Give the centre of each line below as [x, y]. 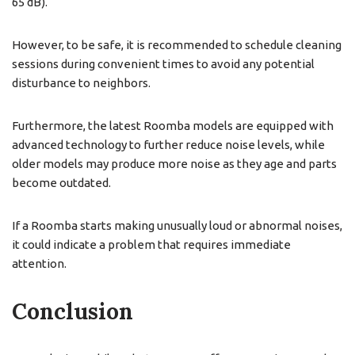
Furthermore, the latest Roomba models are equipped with [173, 125]
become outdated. [61, 182]
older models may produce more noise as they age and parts [174, 163]
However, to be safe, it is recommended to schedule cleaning [177, 44]
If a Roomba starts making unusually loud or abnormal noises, [177, 225]
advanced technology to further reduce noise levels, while [168, 144]
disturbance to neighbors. [81, 82]
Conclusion [73, 311]
